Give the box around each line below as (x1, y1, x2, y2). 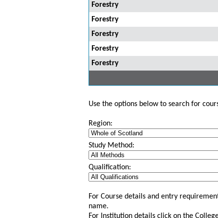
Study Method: (89, 142, 134, 149)
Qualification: (89, 163, 131, 171)
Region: (89, 120, 112, 127)
